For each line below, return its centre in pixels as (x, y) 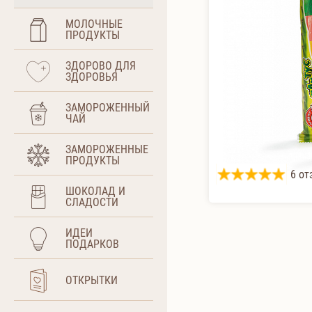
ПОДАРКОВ (92, 244)
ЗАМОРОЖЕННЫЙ (108, 107)
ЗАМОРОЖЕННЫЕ (107, 149)
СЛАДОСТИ (92, 202)
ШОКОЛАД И (95, 191)
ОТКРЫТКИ (92, 280)
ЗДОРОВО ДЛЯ (101, 65)
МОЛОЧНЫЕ (94, 24)
